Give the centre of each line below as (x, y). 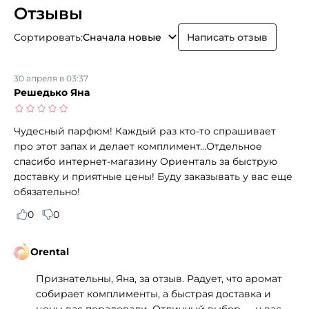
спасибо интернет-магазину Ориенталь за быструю (146, 161)
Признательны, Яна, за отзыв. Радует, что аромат (159, 278)
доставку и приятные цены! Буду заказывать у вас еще (153, 176)
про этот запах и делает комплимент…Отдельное (138, 146)
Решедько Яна (52, 92)
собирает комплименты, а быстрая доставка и (153, 293)
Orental (50, 251)
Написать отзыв (227, 37)
